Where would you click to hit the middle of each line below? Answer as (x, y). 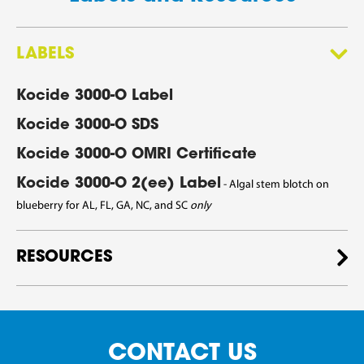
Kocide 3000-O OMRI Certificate (136, 156)
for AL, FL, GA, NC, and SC (128, 206)
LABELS (45, 55)
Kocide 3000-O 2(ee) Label (119, 185)
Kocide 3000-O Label (95, 97)
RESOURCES (64, 258)
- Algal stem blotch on (275, 185)
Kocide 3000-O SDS (87, 126)
